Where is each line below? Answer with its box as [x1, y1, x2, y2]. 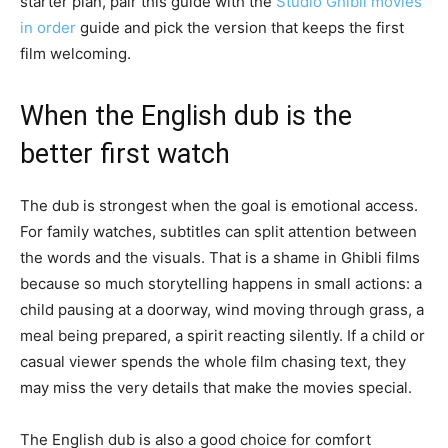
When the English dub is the [20, 100, 352, 133]
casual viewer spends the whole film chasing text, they [20, 352, 406, 372]
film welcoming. [20, 44, 131, 64]
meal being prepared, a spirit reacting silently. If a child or [20, 326, 425, 346]
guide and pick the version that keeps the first [76, 18, 404, 38]
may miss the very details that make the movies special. [20, 378, 412, 398]
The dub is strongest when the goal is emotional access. [20, 196, 418, 216]
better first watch [20, 138, 230, 171]
